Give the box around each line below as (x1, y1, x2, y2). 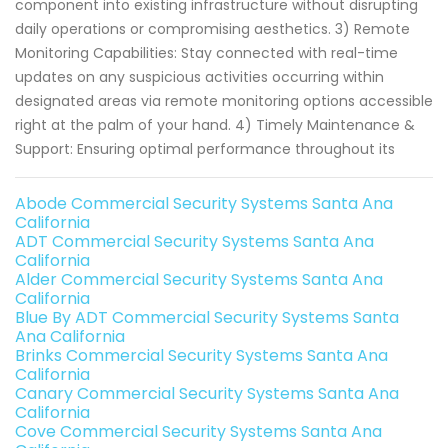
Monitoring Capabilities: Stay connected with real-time (15, 43, 398, 64)
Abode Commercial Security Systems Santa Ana (15, 192, 393, 216)
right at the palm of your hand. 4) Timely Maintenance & (15, 115, 415, 136)
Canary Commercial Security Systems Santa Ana (15, 382, 399, 406)
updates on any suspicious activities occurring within (15, 67, 384, 88)
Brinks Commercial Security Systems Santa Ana (15, 344, 388, 368)
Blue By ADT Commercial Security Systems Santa (15, 306, 399, 330)
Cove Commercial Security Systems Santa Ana (15, 420, 382, 444)
